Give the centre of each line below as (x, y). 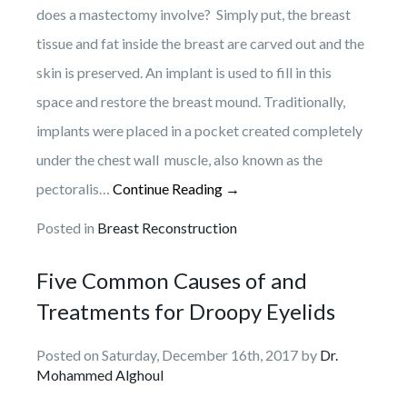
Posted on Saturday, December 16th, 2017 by (178, 354)
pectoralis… (74, 188)
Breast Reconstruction (167, 227)
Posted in (67, 227)
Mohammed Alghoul (100, 374)
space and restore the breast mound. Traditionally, (191, 101)
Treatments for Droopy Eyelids (186, 311)
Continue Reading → (176, 188)
